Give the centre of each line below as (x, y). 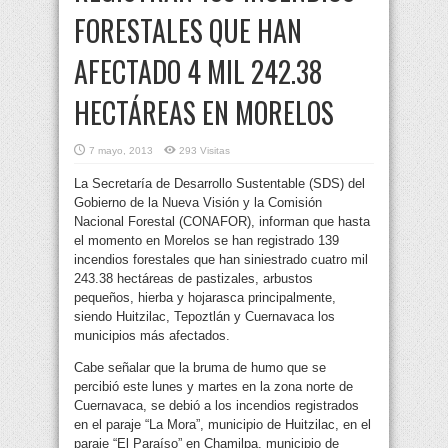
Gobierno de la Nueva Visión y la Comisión (198, 203)
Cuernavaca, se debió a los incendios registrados (216, 406)
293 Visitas (204, 151)
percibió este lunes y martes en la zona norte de (213, 387)
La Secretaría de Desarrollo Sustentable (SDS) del (219, 184)
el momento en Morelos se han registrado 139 (206, 241)
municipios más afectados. (152, 336)
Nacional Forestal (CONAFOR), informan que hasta (222, 222)
